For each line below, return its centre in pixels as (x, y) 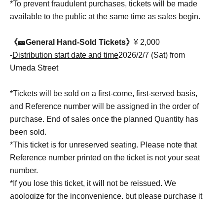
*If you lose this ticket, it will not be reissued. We (93, 184)
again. (21, 209)
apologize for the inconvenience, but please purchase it (106, 196)
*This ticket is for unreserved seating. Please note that (103, 145)
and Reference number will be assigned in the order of (104, 107)
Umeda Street (34, 68)
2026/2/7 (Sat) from (152, 55)
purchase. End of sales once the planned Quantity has (104, 119)
